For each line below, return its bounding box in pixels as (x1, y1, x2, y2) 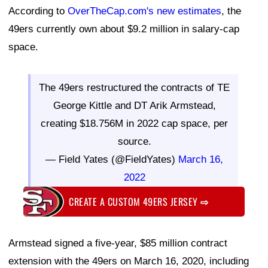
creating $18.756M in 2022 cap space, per (41, 118, 228, 130)
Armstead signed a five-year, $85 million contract (8, 237, 227, 249)
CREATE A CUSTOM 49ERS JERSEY (69, 194, 201, 209)
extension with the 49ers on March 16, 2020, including (8, 255, 249, 267)
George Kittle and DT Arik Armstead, (53, 100, 216, 112)
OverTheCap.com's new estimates (68, 5, 221, 17)
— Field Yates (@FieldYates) (45, 154, 178, 166)
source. (117, 136, 151, 148)
